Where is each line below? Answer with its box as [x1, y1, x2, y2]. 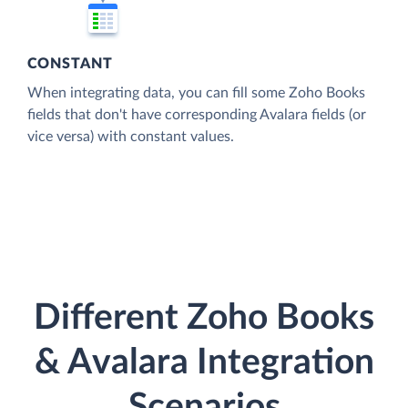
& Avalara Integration [34, 345, 374, 382]
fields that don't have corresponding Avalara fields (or [27, 107, 366, 122]
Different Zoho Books [34, 301, 374, 337]
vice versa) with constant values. [27, 128, 234, 144]
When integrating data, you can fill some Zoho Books [27, 85, 365, 100]
